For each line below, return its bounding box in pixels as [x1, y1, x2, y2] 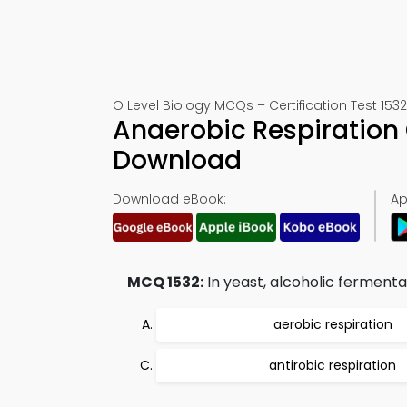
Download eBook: [113, 190, 226, 208]
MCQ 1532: [127, 272, 203, 293]
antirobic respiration [269, 356, 396, 374]
